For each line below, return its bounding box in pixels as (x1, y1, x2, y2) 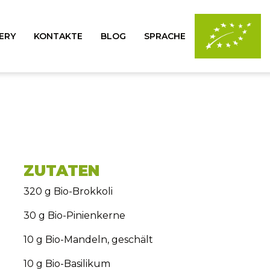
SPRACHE (144, 30, 186, 42)
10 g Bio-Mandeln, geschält (24, 234, 153, 245)
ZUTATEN (24, 162, 99, 180)
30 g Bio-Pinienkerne (24, 210, 125, 221)
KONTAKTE (34, 30, 83, 42)
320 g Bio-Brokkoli (24, 186, 113, 197)
